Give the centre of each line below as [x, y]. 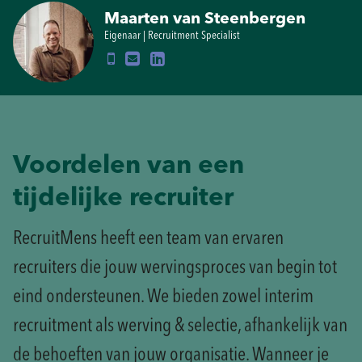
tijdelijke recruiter [123, 199]
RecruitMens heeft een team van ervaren [148, 239]
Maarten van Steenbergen [205, 19]
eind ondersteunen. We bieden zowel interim [163, 297]
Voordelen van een [128, 166]
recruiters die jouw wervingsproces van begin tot [175, 268]
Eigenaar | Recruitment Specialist [172, 36]
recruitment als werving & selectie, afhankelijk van [180, 326]
